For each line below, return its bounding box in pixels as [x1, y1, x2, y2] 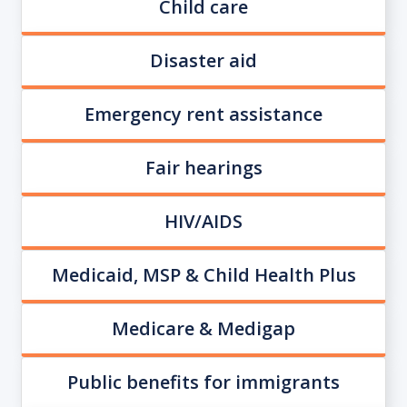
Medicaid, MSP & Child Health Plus [51, 263, 356, 287]
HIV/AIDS [164, 209, 243, 233]
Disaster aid [150, 48, 257, 73]
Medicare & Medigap [112, 316, 295, 341]
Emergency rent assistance [84, 102, 323, 126]
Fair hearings [144, 155, 263, 180]
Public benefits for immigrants [67, 370, 340, 394]
